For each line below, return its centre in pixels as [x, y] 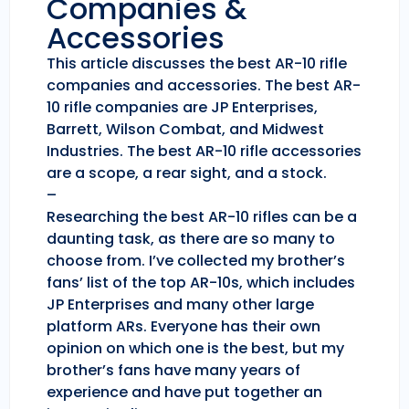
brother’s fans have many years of [173, 371]
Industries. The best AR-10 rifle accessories [204, 152]
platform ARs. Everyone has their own [184, 327]
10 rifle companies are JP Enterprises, [182, 108]
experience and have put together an [184, 393]
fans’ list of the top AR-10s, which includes [201, 283]
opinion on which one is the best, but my [195, 349]
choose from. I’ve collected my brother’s [196, 261]
